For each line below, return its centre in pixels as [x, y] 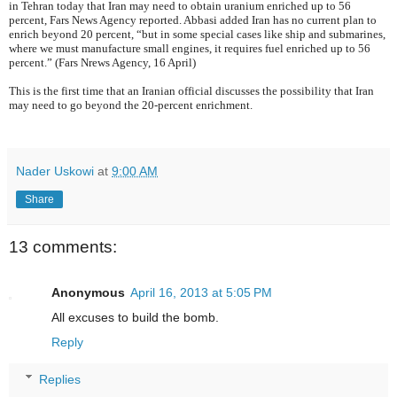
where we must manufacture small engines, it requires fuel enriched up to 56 [190, 48]
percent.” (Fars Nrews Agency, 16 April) [102, 62]
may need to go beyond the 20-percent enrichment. [131, 105]
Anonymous [88, 292]
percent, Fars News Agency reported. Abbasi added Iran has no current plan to [193, 19]
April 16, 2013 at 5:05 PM [201, 292]
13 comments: [63, 246]
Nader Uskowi [55, 171]
